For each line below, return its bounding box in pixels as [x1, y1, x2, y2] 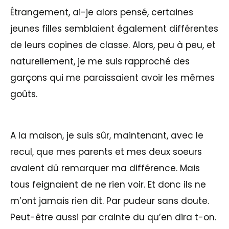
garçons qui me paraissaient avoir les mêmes [10, 71, 215, 84]
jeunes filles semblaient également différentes [10, 22, 218, 35]
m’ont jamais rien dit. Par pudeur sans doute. [10, 194, 209, 207]
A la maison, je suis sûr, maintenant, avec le [10, 129, 203, 142]
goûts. [10, 87, 37, 100]
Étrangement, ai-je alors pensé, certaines [10, 6, 193, 18]
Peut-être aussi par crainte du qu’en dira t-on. [10, 211, 216, 223]
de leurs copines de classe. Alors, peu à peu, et [10, 38, 216, 51]
